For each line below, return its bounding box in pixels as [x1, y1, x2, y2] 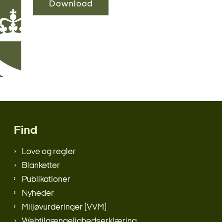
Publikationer [22, 175, 70, 184]
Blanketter [22, 162, 60, 170]
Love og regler [22, 148, 76, 157]
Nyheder [22, 189, 54, 198]
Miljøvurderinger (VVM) [22, 203, 107, 212]
